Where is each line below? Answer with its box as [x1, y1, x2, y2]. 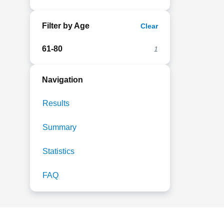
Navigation [42, 75, 83, 84]
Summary [42, 123, 76, 131]
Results [42, 99, 69, 107]
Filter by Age [42, 21, 89, 30]
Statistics [42, 147, 74, 155]
